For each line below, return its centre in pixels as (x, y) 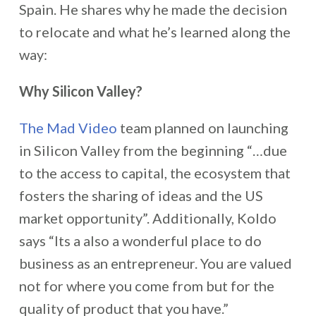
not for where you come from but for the (146, 286)
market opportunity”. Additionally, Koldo (147, 218)
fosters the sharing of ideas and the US (141, 195)
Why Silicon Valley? (80, 91)
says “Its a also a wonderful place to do (140, 241)
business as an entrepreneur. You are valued (155, 263)
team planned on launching (202, 128)
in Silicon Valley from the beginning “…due (153, 150)
